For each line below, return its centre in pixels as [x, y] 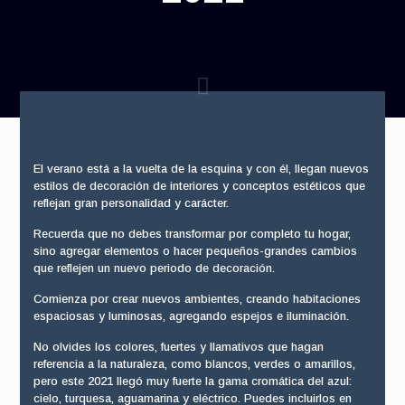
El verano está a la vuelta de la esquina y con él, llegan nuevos [201, 169]
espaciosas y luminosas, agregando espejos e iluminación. [191, 316]
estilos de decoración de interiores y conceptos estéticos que [199, 186]
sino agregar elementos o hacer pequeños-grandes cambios [195, 251]
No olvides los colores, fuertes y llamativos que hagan [178, 347]
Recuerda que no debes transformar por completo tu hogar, [192, 234]
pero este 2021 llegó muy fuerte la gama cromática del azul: [192, 381]
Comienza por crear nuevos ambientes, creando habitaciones [197, 299]
